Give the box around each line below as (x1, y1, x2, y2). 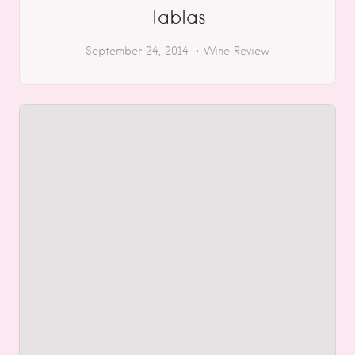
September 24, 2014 (86, 44, 189, 57)
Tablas (149, 6, 206, 29)
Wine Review (204, 44, 269, 57)
